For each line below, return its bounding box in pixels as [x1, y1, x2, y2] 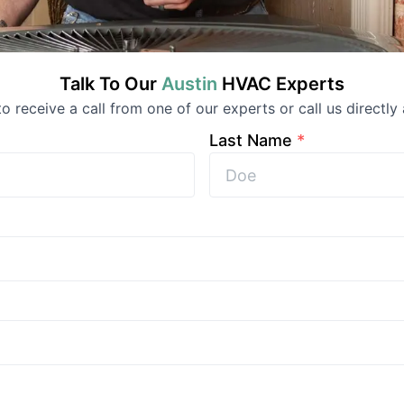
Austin [161, 73, 217, 95]
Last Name [209, 131, 292, 150]
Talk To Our [60, 73, 161, 95]
